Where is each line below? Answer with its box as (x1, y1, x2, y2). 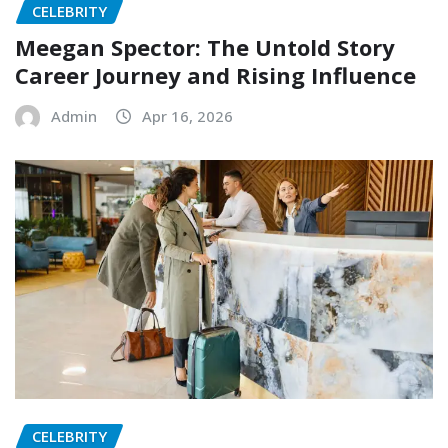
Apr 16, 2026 (142, 106, 233, 127)
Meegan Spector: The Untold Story (15, 32, 395, 63)
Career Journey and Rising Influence (15, 60, 416, 91)
